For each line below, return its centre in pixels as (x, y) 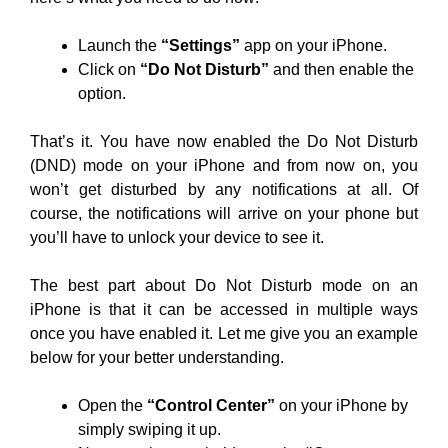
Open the (112, 405)
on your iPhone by (341, 405)
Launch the (119, 45)
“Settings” (200, 45)
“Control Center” (211, 405)
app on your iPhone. (313, 45)
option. (102, 93)
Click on (109, 69)
